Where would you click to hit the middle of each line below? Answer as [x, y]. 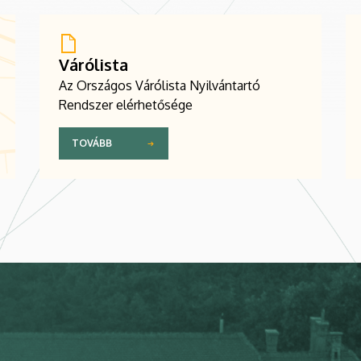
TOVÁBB [92, 143]
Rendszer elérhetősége [126, 104]
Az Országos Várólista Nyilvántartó [160, 85]
